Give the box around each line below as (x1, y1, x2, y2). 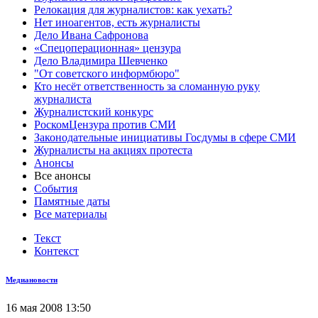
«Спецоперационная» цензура (34, 42, 181, 54)
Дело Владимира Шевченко (34, 55, 168, 67)
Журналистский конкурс (34, 106, 153, 118)
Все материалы (34, 208, 107, 220)
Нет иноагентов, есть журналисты (34, 16, 200, 28)
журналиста (34, 93, 92, 105)
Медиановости (6, 275, 57, 284)
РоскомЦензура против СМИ (34, 119, 176, 131)
